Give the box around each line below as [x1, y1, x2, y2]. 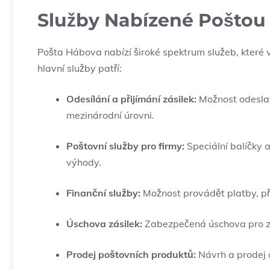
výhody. [66, 156, 101, 169]
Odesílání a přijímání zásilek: [66, 93, 196, 105]
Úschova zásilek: [66, 218, 142, 230]
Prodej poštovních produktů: [66, 248, 196, 261]
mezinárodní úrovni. [66, 109, 154, 122]
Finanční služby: [66, 187, 140, 199]
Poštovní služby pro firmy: [66, 140, 184, 152]
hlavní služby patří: [37, 62, 122, 75]
